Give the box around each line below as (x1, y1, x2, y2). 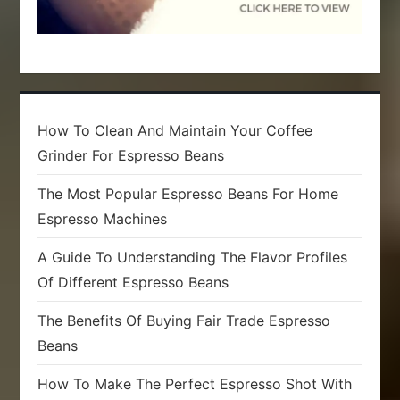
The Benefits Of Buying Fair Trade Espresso (37, 312, 331, 330)
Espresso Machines (37, 210, 168, 229)
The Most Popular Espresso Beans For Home (37, 185, 339, 204)
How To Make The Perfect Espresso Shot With (37, 375, 353, 394)
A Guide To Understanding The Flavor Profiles (37, 248, 348, 267)
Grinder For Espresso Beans (37, 146, 225, 165)
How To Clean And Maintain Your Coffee (37, 121, 313, 140)
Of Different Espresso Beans (37, 273, 229, 292)
